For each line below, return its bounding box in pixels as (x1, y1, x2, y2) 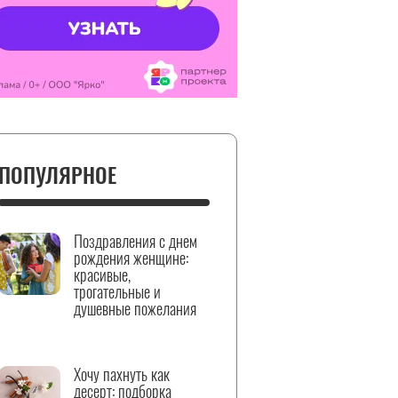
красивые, (74, 263, 131, 286)
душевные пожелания (74, 297, 196, 320)
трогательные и (74, 280, 161, 303)
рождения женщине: (74, 246, 188, 269)
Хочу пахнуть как (74, 362, 170, 386)
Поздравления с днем (74, 229, 197, 252)
